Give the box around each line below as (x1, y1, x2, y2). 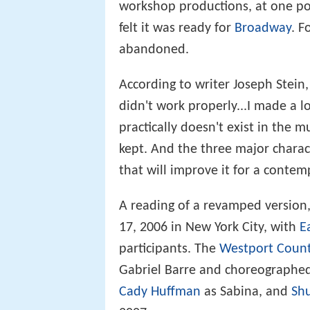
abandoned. (119, 42, 189, 57)
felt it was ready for (119, 21, 235, 35)
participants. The (119, 242, 219, 257)
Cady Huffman (119, 285, 201, 300)
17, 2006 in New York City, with (119, 221, 300, 235)
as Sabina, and (201, 285, 291, 300)
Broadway (235, 21, 291, 35)
